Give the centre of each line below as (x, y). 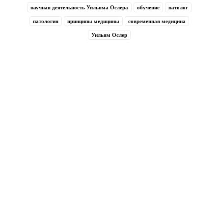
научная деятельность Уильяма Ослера (79, 8)
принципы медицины (93, 21)
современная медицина (157, 21)
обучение (148, 8)
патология (45, 21)
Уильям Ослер (109, 35)
